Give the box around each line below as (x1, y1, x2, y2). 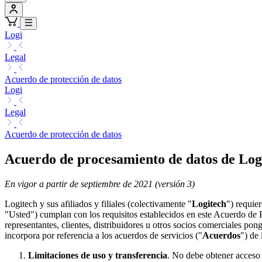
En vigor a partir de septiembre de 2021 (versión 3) (5, 178, 195, 189)
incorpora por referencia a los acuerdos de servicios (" (5, 230, 202, 240)
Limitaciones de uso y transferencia (28, 250, 167, 260)
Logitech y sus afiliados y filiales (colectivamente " (5, 198, 192, 209)
